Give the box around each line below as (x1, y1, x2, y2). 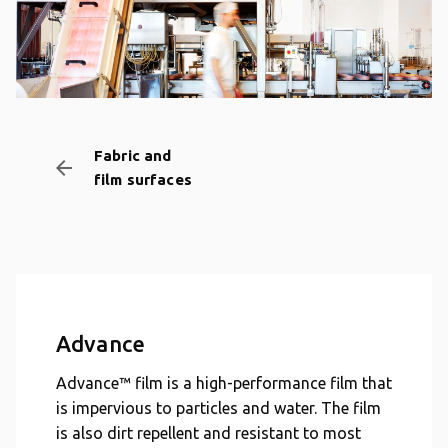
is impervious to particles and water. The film (56, 399, 381, 417)
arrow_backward (52, 156, 172, 180)
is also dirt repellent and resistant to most (56, 424, 361, 442)
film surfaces (94, 171, 192, 188)
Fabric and (94, 147, 172, 164)
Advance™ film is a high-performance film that (56, 374, 392, 392)
